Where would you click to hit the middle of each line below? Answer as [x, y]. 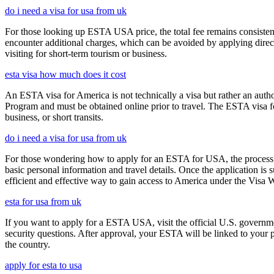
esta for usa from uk [43, 201]
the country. [28, 244]
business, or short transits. [54, 117]
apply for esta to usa [43, 265]
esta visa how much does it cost [65, 74]
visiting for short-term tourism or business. [86, 53]
